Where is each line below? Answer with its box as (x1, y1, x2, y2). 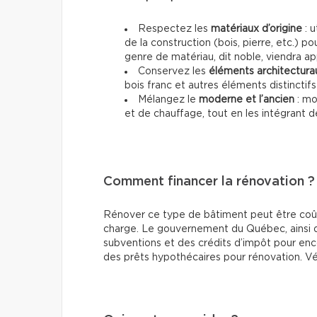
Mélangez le (138, 95, 199, 105)
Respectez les (138, 24, 211, 35)
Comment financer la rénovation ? (103, 175, 315, 189)
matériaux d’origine (211, 24, 302, 35)
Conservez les (138, 67, 209, 77)
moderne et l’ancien (199, 95, 294, 105)
